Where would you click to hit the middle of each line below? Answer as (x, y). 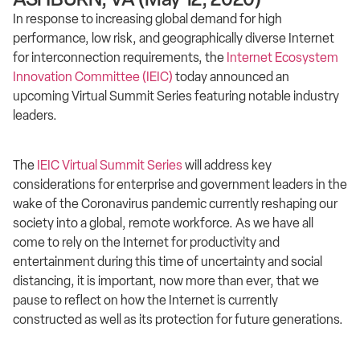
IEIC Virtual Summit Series (110, 166)
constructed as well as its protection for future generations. (178, 320)
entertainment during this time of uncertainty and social (168, 262)
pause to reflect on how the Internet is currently (145, 301)
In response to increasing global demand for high (147, 19)
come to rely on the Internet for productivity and (146, 243)
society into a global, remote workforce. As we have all (163, 223)
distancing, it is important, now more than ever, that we (166, 281)
